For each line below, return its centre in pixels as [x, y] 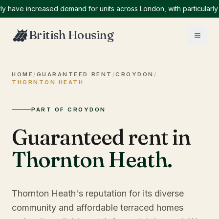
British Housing [71, 35]
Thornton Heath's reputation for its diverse [98, 193]
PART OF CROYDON [69, 109]
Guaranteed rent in [101, 137]
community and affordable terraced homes [98, 208]
